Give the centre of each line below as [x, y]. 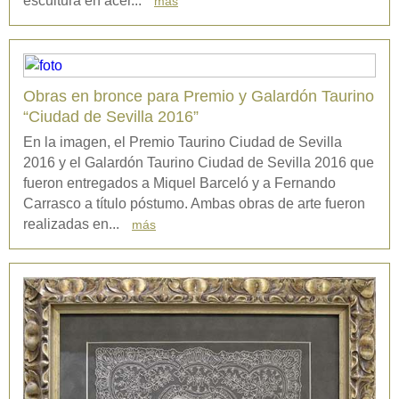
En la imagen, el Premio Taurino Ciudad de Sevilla [183, 142]
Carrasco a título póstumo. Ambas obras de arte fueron [194, 204]
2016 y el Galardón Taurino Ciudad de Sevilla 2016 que [199, 163]
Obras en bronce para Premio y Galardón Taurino [199, 97]
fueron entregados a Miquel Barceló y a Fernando [179, 183]
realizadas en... [73, 224]
